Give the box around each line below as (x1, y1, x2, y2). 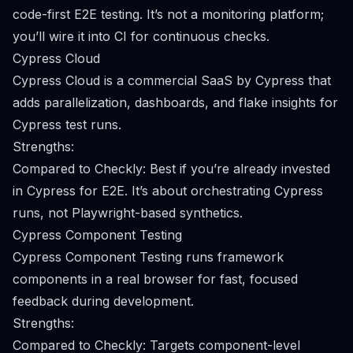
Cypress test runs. (13, 117, 121, 132)
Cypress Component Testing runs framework (13, 249, 284, 265)
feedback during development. (13, 293, 194, 309)
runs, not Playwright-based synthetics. (13, 205, 243, 221)
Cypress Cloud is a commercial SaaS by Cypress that (13, 72, 331, 88)
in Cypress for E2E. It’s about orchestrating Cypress (13, 183, 323, 199)
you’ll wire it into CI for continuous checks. (13, 28, 269, 44)
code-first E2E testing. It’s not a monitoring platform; (13, 6, 324, 22)
